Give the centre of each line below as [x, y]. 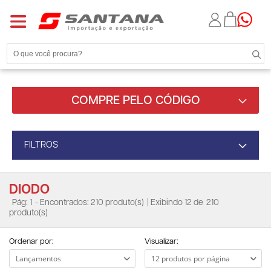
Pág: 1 [22, 203]
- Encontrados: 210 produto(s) [90, 203]
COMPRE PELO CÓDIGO [135, 100]
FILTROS [41, 145]
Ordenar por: [31, 242]
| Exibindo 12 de [175, 203]
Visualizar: [161, 242]
